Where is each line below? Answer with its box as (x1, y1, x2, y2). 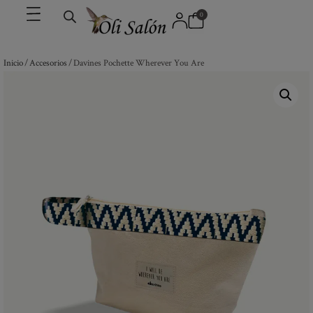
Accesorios (29, 57, 67, 68)
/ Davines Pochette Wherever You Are (67, 57, 204, 68)
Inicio (3, 57, 23, 68)
